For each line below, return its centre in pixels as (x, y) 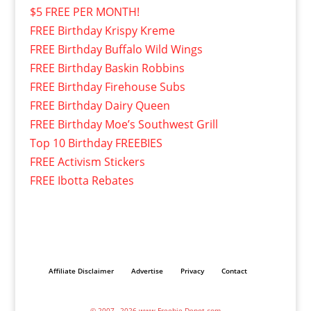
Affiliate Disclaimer (81, 270)
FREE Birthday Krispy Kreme (102, 31)
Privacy (192, 270)
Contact (234, 270)
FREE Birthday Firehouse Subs (107, 87)
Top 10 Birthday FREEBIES (96, 143)
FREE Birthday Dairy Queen (100, 106)
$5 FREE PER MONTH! (84, 12)
